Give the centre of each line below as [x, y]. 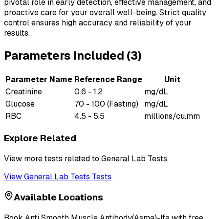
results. [17, 33]
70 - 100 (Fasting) [106, 104]
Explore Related [40, 138]
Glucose [20, 104]
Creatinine [24, 92]
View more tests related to [53, 158]
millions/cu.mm [172, 116]
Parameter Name [39, 80]
